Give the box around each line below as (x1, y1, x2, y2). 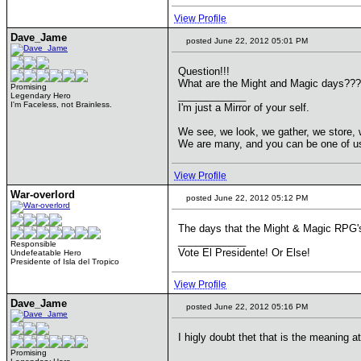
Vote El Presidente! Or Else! (178, 247, 310, 259)
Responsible (10, 239, 56, 248)
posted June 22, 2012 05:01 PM (184, 36, 308, 45)
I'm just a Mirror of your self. (178, 102, 309, 114)
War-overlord (10, 189, 75, 201)
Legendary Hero (10, 91, 71, 100)
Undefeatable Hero (10, 248, 81, 257)
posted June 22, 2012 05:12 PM (184, 193, 308, 202)
